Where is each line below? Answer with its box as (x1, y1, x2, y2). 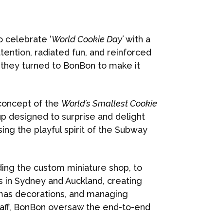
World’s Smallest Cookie (61, 98, 157, 109)
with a (124, 34, 150, 44)
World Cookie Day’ (52, 34, 124, 44)
